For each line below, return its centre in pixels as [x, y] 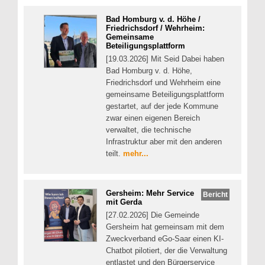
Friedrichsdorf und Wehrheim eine [163, 83]
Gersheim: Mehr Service [150, 193]
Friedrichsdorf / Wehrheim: [155, 28]
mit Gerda [124, 202]
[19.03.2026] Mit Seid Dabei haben [165, 59]
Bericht [216, 194]
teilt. [114, 154]
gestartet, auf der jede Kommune [162, 106]
